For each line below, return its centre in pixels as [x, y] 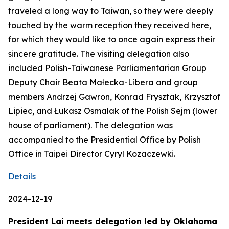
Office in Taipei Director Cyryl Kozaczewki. [92, 154]
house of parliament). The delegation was [90, 125]
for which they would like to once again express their [112, 39]
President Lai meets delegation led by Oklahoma [113, 221]
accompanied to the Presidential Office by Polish [105, 140]
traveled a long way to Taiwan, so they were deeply [111, 11]
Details [22, 176]
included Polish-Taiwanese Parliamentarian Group [107, 68]
